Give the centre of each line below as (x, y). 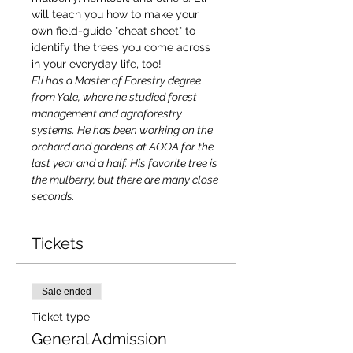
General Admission (99, 339)
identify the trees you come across (123, 47)
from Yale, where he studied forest (115, 97)
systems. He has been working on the (123, 130)
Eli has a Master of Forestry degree (117, 80)
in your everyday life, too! (97, 64)
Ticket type (61, 317)
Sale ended (67, 292)
